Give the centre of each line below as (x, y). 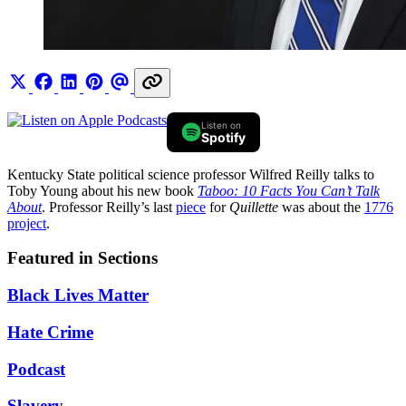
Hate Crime (50, 332)
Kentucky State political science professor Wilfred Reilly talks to (191, 174)
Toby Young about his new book (102, 190)
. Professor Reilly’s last (109, 207)
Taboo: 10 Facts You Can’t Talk (289, 190)
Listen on (221, 125)
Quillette (254, 207)
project (27, 223)
